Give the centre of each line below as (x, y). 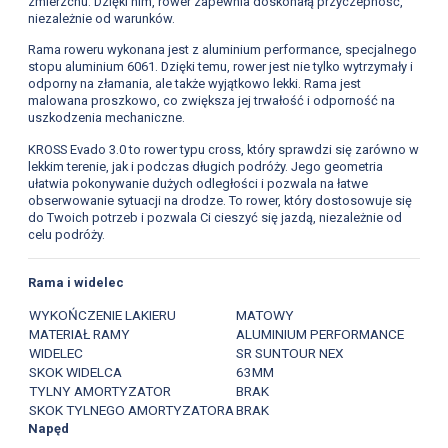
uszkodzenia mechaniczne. (106, 118)
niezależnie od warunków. (101, 18)
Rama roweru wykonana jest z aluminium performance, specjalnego (222, 50)
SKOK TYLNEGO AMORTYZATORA (131, 409)
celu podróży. (66, 235)
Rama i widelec (75, 282)
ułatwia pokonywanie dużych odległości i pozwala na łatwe (197, 184)
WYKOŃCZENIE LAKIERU (102, 314)
